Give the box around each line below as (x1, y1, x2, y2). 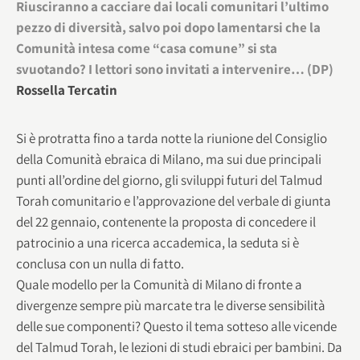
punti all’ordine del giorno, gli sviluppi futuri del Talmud (16, 170, 322, 189)
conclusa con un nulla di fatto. (16, 254, 184, 272)
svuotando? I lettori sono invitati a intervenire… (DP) (16, 59, 333, 78)
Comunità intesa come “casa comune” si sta (16, 39, 277, 57)
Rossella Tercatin (16, 80, 117, 99)
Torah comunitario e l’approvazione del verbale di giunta (16, 191, 331, 210)
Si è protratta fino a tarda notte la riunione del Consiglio (16, 129, 327, 147)
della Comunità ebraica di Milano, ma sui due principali (16, 149, 321, 168)
